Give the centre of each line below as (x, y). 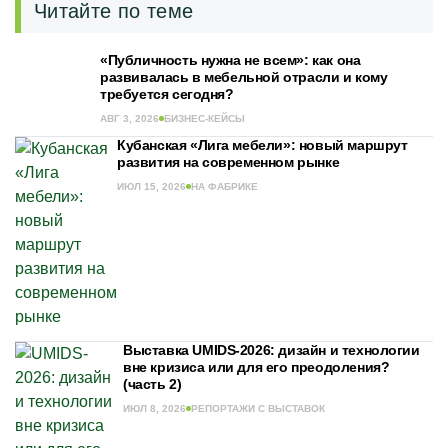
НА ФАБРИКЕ (224, 186)
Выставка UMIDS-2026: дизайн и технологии (271, 350)
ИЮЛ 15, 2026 (151, 186)
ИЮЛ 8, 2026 (154, 408)
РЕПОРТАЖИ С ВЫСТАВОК (258, 408)
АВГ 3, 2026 (129, 118)
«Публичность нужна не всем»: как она (230, 60)
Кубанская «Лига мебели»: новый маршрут (262, 145)
